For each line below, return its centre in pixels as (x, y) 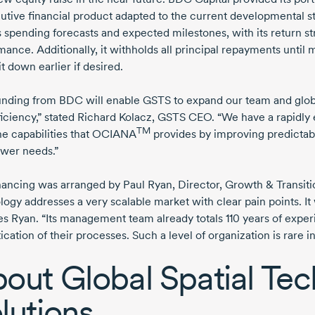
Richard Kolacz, (116, 117)
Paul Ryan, (149, 185)
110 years (247, 219)
